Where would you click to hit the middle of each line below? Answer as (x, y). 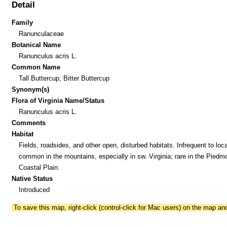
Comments (29, 123)
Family (23, 22)
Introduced (34, 190)
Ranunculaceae (41, 33)
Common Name (36, 67)
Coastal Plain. (39, 167)
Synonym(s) (31, 89)
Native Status (32, 178)
